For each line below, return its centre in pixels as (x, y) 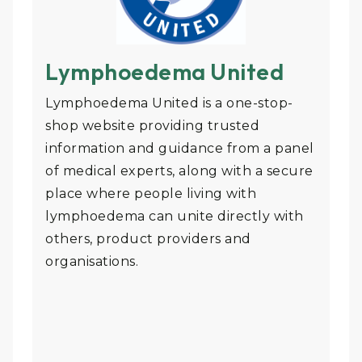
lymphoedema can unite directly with (175, 217)
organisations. (92, 262)
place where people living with (151, 194)
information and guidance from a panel (180, 149)
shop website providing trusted (152, 126)
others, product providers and (148, 239)
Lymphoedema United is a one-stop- (169, 103)
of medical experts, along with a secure (179, 171)
